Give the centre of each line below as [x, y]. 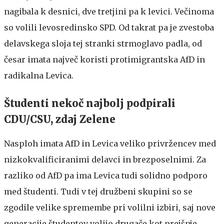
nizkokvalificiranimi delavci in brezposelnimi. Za [105, 159]
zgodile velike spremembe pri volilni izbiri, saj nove [110, 207]
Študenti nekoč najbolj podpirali [90, 103]
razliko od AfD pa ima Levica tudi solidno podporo [106, 175]
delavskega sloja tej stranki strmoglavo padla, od [103, 43]
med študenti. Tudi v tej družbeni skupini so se [98, 191]
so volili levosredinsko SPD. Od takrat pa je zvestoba [109, 27]
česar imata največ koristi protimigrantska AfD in [104, 59]
